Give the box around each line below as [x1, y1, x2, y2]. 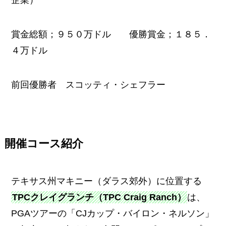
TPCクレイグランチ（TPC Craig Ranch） [12, 192, 187, 202]
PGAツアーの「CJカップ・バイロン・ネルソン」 [11, 208, 214, 218]
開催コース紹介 [4, 137, 83, 150]
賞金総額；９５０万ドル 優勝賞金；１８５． [11, 29, 211, 40]
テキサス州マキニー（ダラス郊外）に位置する [11, 176, 202, 186]
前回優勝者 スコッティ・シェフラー [11, 79, 166, 90]
